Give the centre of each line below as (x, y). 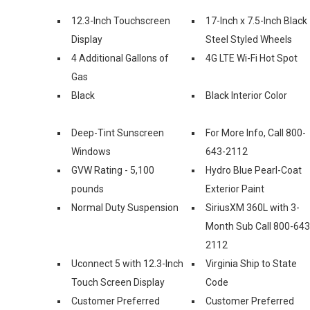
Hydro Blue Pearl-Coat (254, 170)
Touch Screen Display (118, 282)
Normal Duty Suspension (125, 207)
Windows (91, 151)
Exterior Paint (235, 189)
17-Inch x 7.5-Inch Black (256, 20)
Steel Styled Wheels (249, 39)
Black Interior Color (246, 95)
